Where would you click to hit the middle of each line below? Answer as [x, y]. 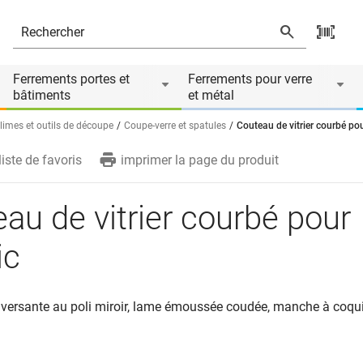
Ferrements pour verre [250, 79]
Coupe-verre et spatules [175, 126]
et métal [211, 95]
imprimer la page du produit [200, 160]
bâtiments [42, 95]
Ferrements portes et [71, 79]
